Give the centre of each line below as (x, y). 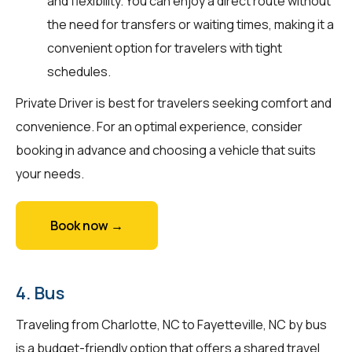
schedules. (79, 71)
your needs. (50, 173)
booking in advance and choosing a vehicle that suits (166, 150)
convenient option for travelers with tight (165, 48)
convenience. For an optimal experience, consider (159, 126)
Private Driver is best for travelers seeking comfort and (174, 103)
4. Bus (40, 293)
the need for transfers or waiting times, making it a (191, 24)
